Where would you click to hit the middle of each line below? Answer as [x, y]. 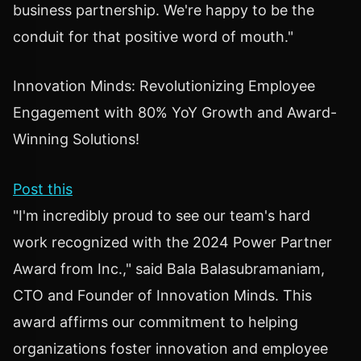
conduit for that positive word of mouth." [153, 36]
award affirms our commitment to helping [156, 322]
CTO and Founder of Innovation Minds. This [162, 296]
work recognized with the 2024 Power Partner [172, 243]
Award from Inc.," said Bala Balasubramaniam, [169, 269]
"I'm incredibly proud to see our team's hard [162, 216]
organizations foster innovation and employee [170, 349]
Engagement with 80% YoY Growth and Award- [175, 113]
